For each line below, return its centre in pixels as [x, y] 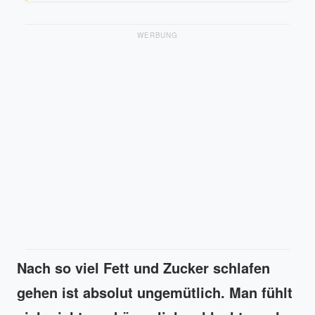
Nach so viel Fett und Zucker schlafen [143, 268]
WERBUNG [157, 35]
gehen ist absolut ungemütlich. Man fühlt [155, 292]
